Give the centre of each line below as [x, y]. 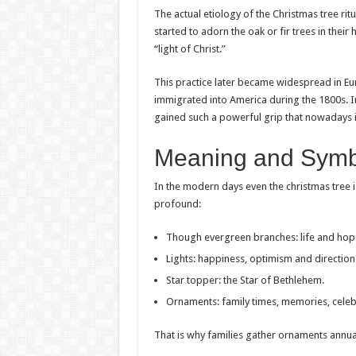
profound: [177, 204]
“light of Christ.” [190, 49]
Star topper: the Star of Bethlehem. [245, 280]
